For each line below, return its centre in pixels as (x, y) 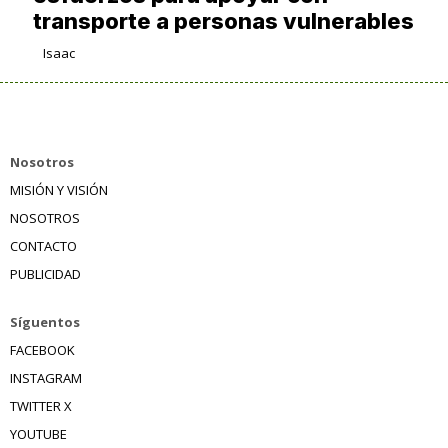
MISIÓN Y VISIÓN (59, 189)
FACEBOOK (42, 349)
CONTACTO (43, 245)
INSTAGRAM (46, 377)
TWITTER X (41, 405)
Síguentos (45, 321)
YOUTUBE (38, 433)
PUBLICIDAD (45, 273)
